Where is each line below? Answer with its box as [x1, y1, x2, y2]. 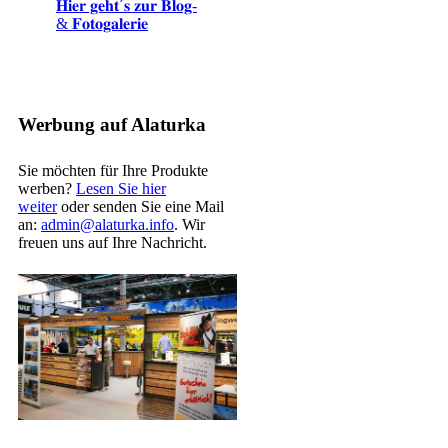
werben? [18, 180, 76, 198]
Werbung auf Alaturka [18, 113, 206, 135]
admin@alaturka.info [41, 216, 174, 234]
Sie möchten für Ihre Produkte [18, 162, 208, 180]
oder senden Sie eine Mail [57, 198, 224, 216]
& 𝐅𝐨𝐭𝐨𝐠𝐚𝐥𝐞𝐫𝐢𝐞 [56, 14, 148, 32]
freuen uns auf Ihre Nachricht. [18, 234, 207, 252]
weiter [18, 198, 57, 216]
